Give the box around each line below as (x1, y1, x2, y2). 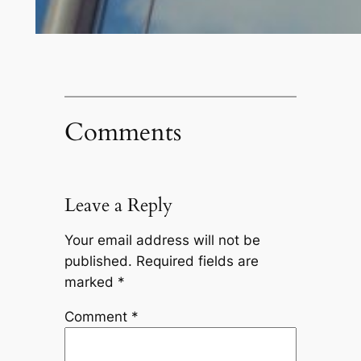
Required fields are (135, 253, 259, 270)
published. (64, 253, 132, 270)
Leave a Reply (64, 193, 172, 218)
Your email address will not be (64, 232, 260, 249)
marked (64, 274, 118, 291)
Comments (64, 115, 181, 150)
